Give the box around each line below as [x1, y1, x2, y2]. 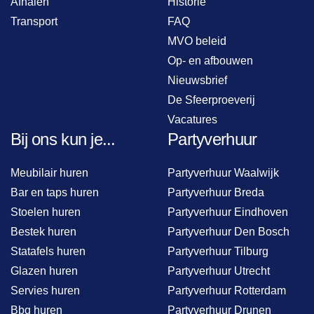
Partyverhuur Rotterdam [168, 284, 286, 296]
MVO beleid [168, 34, 226, 47]
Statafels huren [11, 245, 86, 257]
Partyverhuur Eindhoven [168, 205, 288, 218]
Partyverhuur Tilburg [168, 245, 268, 257]
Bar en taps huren [11, 186, 99, 198]
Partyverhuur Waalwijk [168, 166, 279, 179]
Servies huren [11, 284, 80, 296]
